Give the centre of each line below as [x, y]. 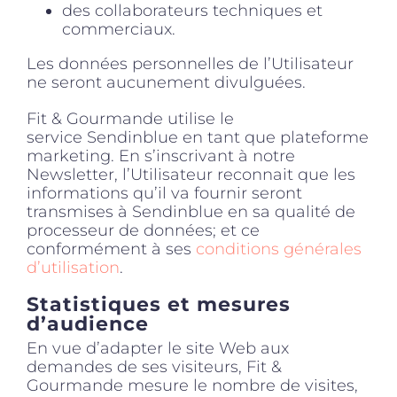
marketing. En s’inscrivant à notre [161, 156]
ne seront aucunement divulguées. [166, 82]
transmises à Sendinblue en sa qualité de [191, 211]
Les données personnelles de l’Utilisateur [190, 63]
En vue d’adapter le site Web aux [158, 349]
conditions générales [279, 249]
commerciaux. [119, 29]
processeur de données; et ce [143, 230]
